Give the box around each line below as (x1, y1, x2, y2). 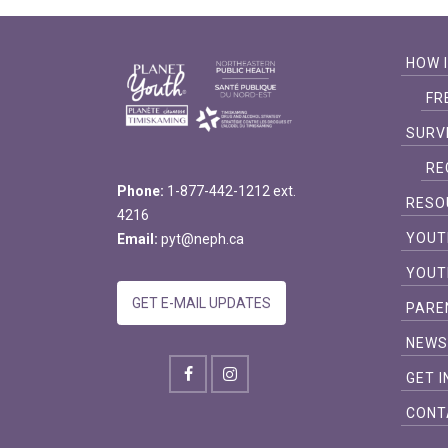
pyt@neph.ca (158, 230, 244, 247)
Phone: (117, 182, 164, 199)
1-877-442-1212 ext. (164, 182, 296, 199)
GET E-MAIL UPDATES (132, 294, 271, 311)
